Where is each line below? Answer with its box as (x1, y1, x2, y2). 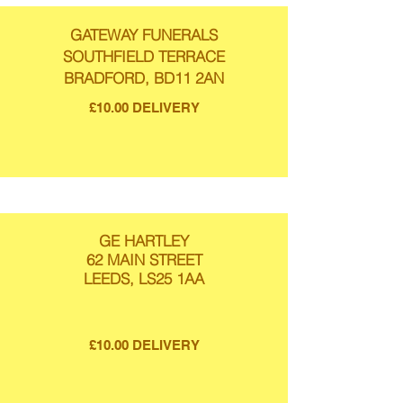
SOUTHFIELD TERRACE (63, 47, 225, 66)
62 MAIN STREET (85, 250, 202, 269)
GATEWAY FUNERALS (70, 25, 218, 44)
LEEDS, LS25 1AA (84, 269, 204, 288)
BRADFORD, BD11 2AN (64, 68, 224, 87)
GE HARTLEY (99, 231, 189, 250)
